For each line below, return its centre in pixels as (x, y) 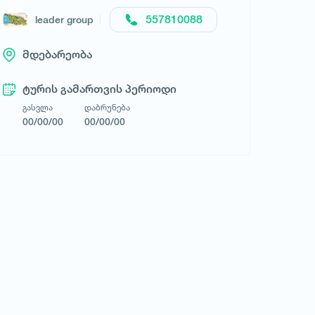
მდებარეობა (57, 54)
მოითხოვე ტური (138, 293)
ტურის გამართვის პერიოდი (99, 89)
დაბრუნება (107, 107)
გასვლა (37, 107)
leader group (64, 20)
